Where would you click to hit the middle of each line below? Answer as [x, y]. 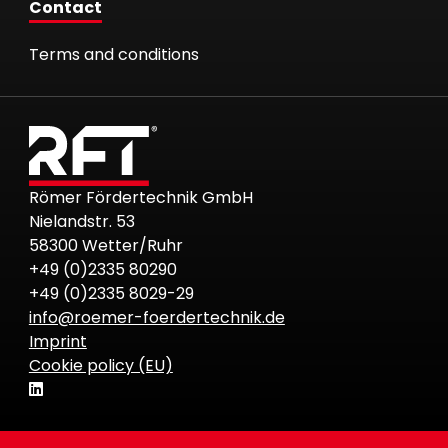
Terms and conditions [113, 54]
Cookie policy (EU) [100, 366]
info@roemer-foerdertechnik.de [156, 318]
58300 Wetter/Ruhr [105, 246]
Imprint [57, 342]
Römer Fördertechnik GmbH [140, 198]
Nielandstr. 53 [81, 222]
